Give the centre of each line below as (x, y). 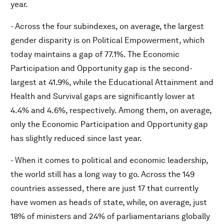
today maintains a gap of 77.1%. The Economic (95, 54)
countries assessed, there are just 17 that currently (104, 188)
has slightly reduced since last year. (76, 138)
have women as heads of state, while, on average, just (109, 202)
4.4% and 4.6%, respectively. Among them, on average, (111, 110)
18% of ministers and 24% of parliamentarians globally (110, 216)
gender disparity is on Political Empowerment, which (107, 40)
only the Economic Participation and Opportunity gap (109, 124)
